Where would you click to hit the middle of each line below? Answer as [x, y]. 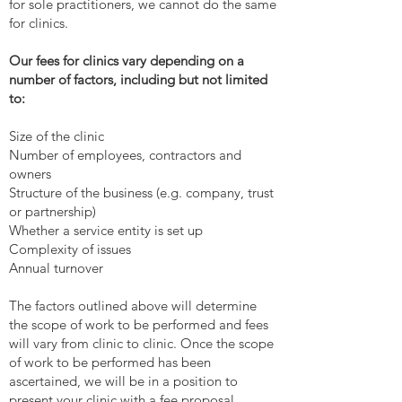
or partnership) [52, 211]
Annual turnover [56, 268]
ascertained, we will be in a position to [123, 381]
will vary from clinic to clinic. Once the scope [141, 343]
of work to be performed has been [110, 362]
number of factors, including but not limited [138, 79]
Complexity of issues [70, 249]
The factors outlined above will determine [133, 306]
